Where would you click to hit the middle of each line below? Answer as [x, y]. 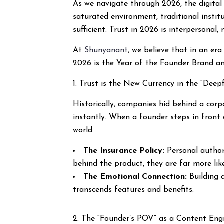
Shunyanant [106, 50]
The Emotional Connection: [135, 177]
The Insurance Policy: [124, 151]
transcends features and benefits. [134, 190]
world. [84, 130]
